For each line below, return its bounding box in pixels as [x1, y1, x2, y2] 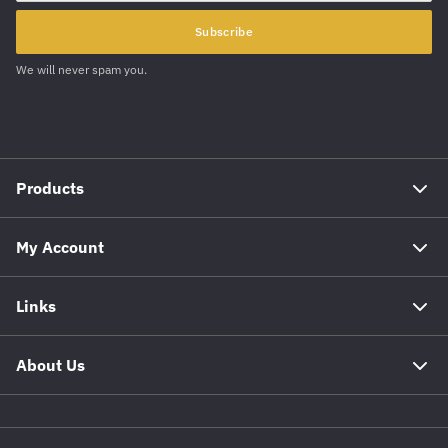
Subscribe [195, 24, 253, 40]
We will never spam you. [16, 62, 147, 78]
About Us [16, 355, 85, 376]
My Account [16, 237, 104, 258]
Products [16, 178, 84, 199]
